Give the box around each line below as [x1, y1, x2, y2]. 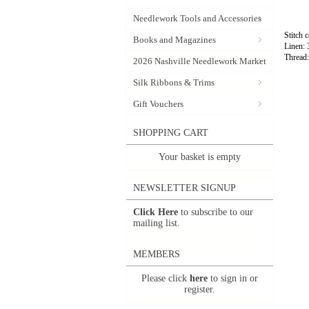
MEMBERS [133, 249, 180, 259]
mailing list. [133, 218, 180, 228]
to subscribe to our [178, 207, 253, 217]
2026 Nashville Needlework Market [133, 56, 266, 66]
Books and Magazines [133, 34, 216, 45]
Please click [141, 273, 190, 283]
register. [184, 284, 215, 295]
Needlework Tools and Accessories [133, 13, 261, 23]
